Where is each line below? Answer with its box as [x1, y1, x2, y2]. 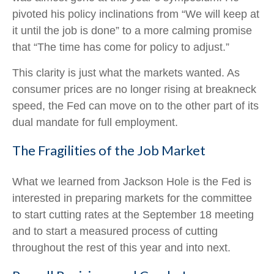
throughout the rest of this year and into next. [12, 242, 231, 254]
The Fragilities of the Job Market [12, 142, 206, 158]
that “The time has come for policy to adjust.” [12, 41, 229, 53]
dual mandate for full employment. [12, 116, 178, 128]
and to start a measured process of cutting [12, 225, 218, 237]
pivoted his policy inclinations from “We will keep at [12, 8, 259, 20]
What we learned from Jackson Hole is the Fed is [12, 176, 251, 188]
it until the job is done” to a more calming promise [12, 24, 252, 37]
